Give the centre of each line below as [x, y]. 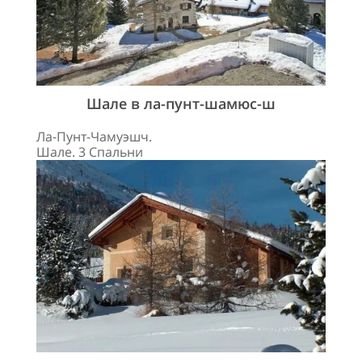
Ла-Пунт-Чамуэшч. [94, 136]
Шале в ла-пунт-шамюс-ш [181, 103]
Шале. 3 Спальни [90, 152]
